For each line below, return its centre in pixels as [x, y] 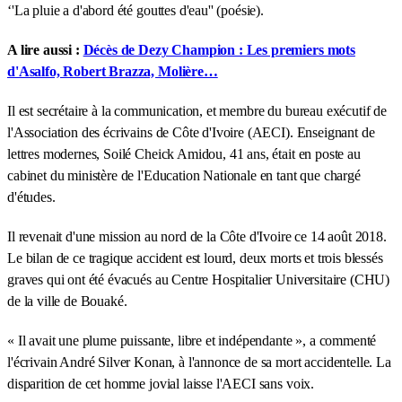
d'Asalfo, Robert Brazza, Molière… [113, 71]
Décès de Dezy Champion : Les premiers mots [219, 49]
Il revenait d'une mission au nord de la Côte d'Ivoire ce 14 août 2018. [197, 236]
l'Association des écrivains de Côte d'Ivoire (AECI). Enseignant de [191, 132]
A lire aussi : [45, 49]
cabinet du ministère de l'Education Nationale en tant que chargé [184, 175]
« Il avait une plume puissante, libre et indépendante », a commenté [192, 340]
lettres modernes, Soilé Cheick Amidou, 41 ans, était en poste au [184, 153]
